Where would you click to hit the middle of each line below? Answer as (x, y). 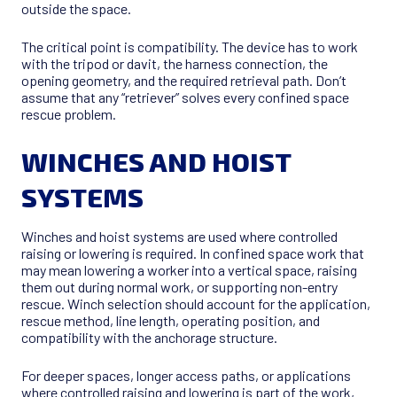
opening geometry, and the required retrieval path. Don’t (184, 81)
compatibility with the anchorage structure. (149, 338)
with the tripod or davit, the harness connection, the (175, 64)
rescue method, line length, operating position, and (171, 321)
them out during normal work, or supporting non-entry (179, 287)
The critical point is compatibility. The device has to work (190, 47)
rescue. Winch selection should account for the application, (196, 304)
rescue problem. (69, 114)
